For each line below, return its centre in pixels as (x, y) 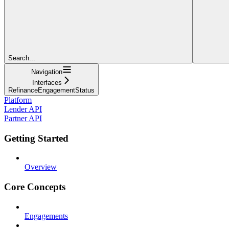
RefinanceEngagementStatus (51, 90)
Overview (41, 167)
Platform (18, 100)
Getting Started (36, 138)
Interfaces (47, 82)
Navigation (47, 72)
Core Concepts (35, 187)
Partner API (23, 118)
